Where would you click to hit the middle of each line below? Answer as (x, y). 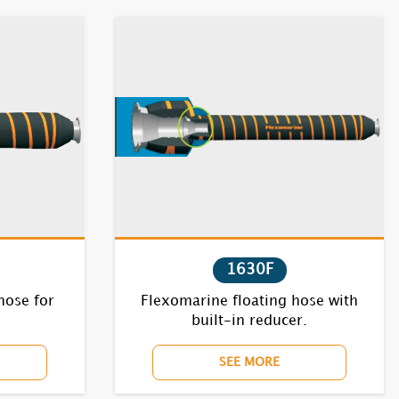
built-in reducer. (249, 321)
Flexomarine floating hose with (249, 301)
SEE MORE (249, 362)
